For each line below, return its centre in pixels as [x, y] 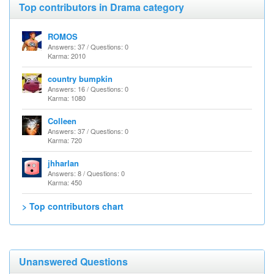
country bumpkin [80, 79]
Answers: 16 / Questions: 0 [88, 89]
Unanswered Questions [73, 261]
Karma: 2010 [67, 56]
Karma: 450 [65, 182]
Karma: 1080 [67, 98]
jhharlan [63, 163]
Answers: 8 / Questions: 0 [86, 173]
